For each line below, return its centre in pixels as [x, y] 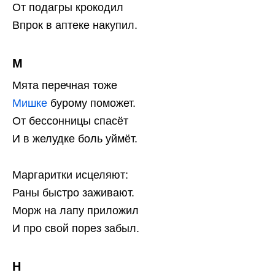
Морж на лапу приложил [76, 210]
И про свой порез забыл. [76, 228]
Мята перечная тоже [65, 85]
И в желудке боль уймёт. [75, 138]
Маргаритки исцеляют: [70, 175]
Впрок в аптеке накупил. [75, 25]
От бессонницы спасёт [70, 121]
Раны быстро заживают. [73, 192]
